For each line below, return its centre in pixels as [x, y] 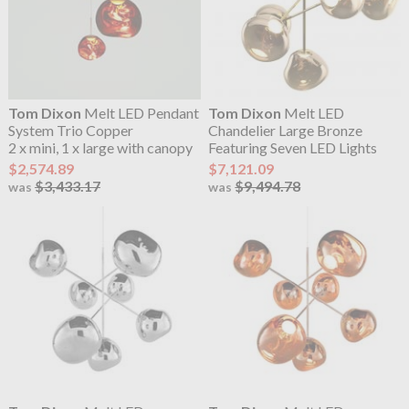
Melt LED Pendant [140, 112]
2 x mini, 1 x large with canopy [100, 147]
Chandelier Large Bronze [286, 130]
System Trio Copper [70, 130]
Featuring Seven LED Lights [293, 147]
